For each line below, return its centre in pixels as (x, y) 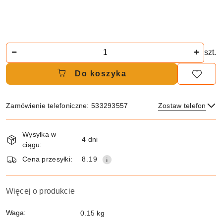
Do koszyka (101, 73)
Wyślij (111, 150)
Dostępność (35, 125)
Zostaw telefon (182, 105)
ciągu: (32, 144)
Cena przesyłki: (48, 159)
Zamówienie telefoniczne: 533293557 (67, 105)
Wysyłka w (39, 134)
